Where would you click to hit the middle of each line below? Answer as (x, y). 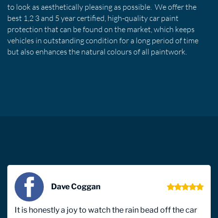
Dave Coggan (76, 186)
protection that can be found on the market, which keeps (101, 29)
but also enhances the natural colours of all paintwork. (97, 51)
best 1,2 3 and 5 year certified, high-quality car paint (93, 18)
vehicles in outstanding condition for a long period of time (103, 40)
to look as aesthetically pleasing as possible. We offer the (102, 7)
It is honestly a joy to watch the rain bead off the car (106, 210)
